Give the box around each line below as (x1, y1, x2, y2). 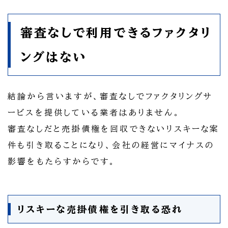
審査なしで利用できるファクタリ (20, 26, 212, 39)
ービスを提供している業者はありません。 (8, 108, 181, 117)
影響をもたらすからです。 (8, 157, 117, 166)
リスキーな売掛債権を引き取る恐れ (17, 205, 183, 214)
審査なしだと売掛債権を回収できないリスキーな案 (8, 125, 220, 133)
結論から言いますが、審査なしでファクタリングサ (8, 92, 213, 101)
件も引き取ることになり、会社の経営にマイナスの (8, 141, 215, 150)
